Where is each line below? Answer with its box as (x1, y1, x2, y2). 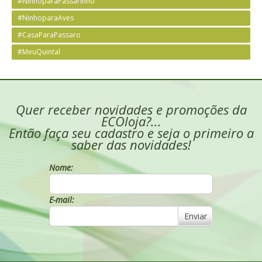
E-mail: (49, 194, 74, 205)
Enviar (184, 210, 207, 222)
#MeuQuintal (18, 47, 60, 57)
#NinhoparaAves (18, 13, 74, 23)
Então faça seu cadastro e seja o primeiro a (8, 124, 254, 142)
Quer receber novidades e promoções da (15, 101, 247, 118)
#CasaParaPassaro (18, 30, 81, 40)
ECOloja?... (101, 112, 161, 130)
